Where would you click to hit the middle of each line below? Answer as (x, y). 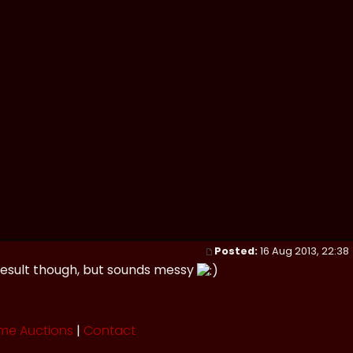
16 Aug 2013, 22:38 (305, 251)
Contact (110, 331)
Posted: (236, 251)
